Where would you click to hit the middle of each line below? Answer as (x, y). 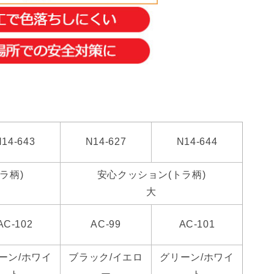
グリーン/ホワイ (197, 257)
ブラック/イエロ (106, 257)
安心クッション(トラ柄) (151, 175)
